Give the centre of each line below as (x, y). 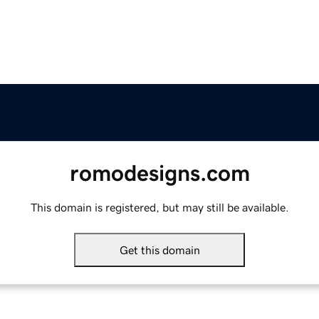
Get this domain (159, 250)
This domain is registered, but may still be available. (159, 208)
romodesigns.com (159, 173)
